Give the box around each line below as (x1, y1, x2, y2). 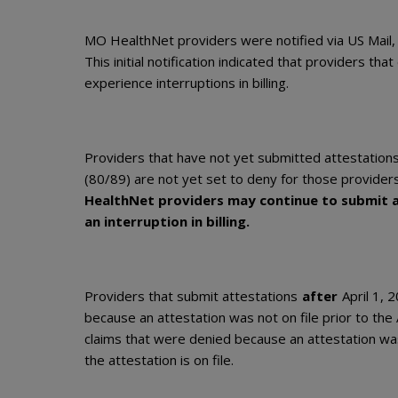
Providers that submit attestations (84, 287, 301, 306)
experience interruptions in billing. (84, 74, 289, 92)
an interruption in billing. (84, 212, 250, 231)
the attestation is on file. (84, 351, 234, 370)
